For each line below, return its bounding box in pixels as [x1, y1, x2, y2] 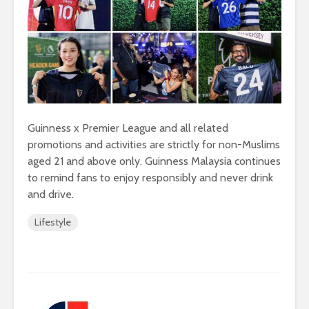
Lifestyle [34, 215, 71, 228]
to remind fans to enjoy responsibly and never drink [28, 170, 273, 184]
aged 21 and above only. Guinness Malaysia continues [28, 154, 281, 168]
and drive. [28, 187, 74, 201]
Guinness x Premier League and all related [28, 121, 228, 134]
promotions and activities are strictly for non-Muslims [28, 137, 280, 151]
